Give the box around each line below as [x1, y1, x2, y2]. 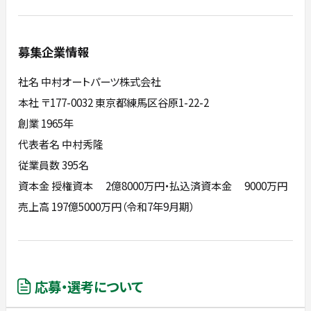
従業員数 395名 [18, 157, 90, 173]
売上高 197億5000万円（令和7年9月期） [18, 199, 195, 215]
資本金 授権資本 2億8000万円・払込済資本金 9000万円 [18, 178, 288, 194]
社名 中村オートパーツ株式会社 [18, 74, 162, 90]
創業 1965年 [18, 115, 74, 131]
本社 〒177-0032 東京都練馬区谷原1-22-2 [18, 94, 210, 110]
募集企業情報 [18, 42, 90, 60]
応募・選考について [35, 276, 144, 296]
